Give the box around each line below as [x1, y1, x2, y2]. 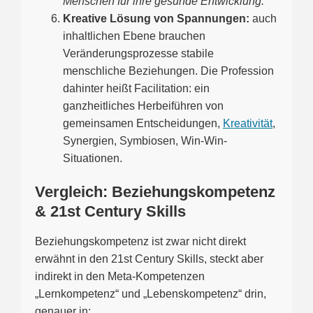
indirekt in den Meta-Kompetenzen [35, 270, 205, 283]
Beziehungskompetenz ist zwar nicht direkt [35, 235, 246, 248]
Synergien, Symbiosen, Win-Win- [63, 135, 227, 147]
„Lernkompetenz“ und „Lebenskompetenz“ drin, [35, 288, 266, 300]
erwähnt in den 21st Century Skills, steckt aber [35, 253, 263, 265]
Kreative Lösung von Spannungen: [63, 13, 249, 25]
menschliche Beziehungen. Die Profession [63, 65, 274, 78]
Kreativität [223, 117, 272, 130]
